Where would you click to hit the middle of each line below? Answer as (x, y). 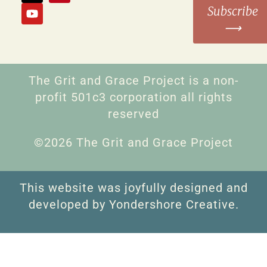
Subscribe (232, 11)
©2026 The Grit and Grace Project (133, 142)
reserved (133, 114)
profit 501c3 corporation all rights (133, 97)
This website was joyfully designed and (133, 187)
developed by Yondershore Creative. (133, 204)
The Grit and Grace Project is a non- (133, 80)
